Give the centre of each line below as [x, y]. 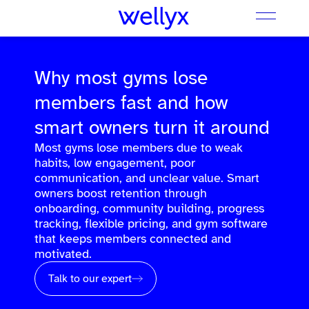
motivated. [63, 254]
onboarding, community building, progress [149, 208]
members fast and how [131, 102]
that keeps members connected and [133, 239]
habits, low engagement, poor [115, 163]
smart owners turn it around [152, 127]
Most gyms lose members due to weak [139, 148]
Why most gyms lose [121, 78]
